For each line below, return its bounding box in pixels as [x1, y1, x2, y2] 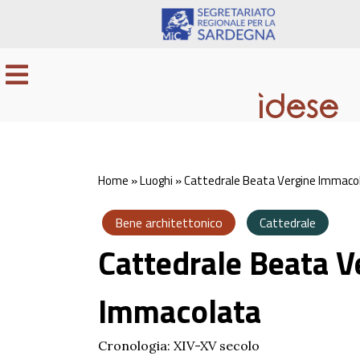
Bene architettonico [115, 212, 223, 232]
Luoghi [140, 170, 173, 190]
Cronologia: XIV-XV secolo [98, 337, 260, 354]
